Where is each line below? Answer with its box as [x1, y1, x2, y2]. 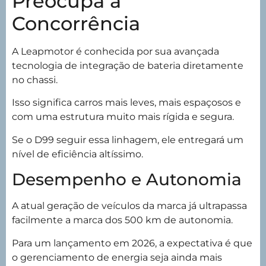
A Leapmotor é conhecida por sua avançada [12, 45, 219, 57]
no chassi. [12, 74, 58, 85]
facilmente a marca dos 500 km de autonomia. [12, 214, 233, 226]
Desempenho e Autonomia [12, 169, 242, 190]
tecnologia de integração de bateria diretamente [12, 59, 243, 71]
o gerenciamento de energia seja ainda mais [12, 251, 222, 263]
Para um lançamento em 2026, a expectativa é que [12, 237, 252, 249]
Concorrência [12, 11, 140, 35]
